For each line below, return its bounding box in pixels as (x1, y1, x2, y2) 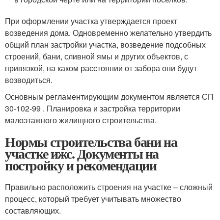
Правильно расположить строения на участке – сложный (5, 181, 213, 192)
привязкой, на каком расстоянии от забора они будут (5, 62, 197, 74)
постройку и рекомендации (5, 155, 157, 175)
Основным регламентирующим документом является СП (5, 91, 214, 102)
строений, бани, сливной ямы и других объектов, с (5, 51, 188, 62)
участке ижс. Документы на (5, 143, 159, 164)
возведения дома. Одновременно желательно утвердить (5, 27, 212, 38)
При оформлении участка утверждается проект (5, 15, 177, 27)
